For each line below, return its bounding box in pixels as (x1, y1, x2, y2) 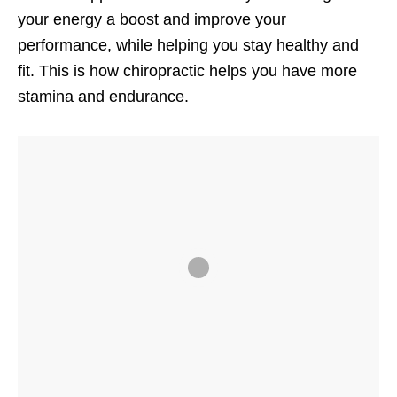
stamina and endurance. (18, 88, 189, 106)
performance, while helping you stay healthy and (18, 36, 359, 55)
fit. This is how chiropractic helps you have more (18, 62, 357, 81)
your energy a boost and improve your (18, 11, 286, 29)
